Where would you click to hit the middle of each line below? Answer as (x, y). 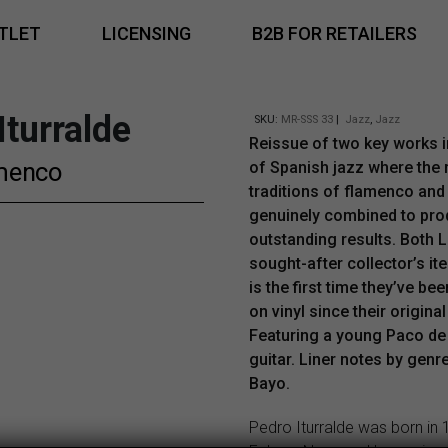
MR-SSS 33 (307, 119)
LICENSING (146, 33)
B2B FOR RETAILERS (334, 33)
